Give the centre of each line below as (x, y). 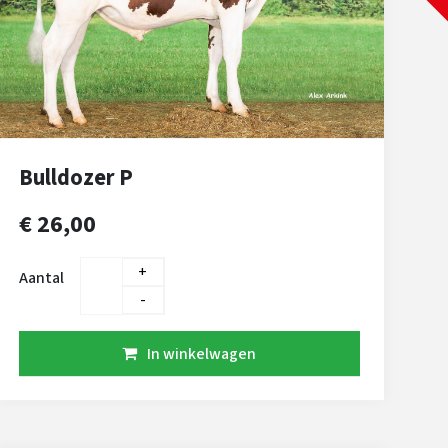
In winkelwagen (202, 353)
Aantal (41, 277)
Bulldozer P (75, 177)
